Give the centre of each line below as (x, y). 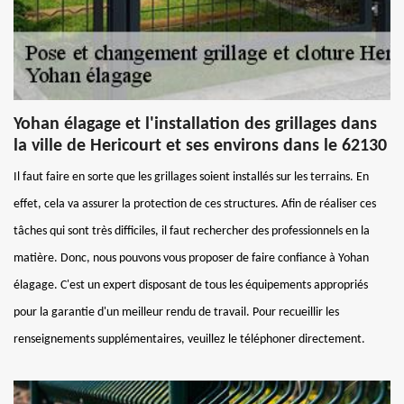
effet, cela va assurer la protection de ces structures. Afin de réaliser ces (195, 204)
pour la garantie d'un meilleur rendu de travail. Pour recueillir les (176, 312)
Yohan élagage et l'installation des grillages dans (195, 124)
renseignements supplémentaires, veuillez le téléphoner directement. (189, 339)
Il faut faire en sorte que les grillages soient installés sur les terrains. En (191, 177)
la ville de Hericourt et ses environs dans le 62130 (200, 146)
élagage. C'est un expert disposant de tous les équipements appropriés (191, 285)
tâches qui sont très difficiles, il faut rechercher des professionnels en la (192, 231)
